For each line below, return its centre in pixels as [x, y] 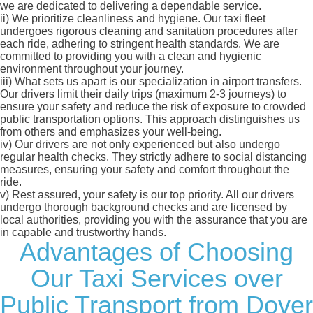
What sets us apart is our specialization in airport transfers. [157, 82]
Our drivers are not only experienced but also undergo [146, 145]
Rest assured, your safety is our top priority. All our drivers [152, 195]
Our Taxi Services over [156, 279]
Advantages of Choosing [156, 252]
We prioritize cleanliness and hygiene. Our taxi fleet [137, 19]
